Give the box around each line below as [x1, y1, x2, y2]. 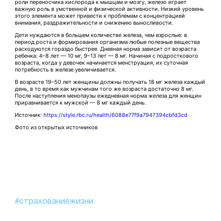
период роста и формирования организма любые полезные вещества [15, 38, 200, 46]
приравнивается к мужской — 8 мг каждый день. [15, 99, 146, 107]
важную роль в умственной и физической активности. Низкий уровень [15, 5, 204, 13]
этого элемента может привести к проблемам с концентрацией [15, 12, 185, 20]
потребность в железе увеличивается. [15, 66, 116, 74]
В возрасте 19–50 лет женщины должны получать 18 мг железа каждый [15, 78, 205, 86]
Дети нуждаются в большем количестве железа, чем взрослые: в [15, 32, 187, 39]
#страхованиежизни [15, 198, 93, 206]
